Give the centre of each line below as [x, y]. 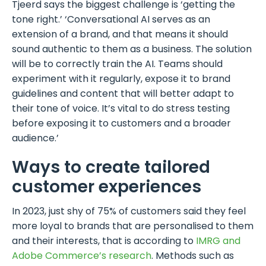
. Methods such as [193, 256]
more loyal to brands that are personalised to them [133, 226]
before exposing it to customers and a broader [121, 123]
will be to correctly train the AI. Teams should [117, 64]
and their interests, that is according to [104, 241]
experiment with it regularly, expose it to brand [121, 79]
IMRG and [218, 241]
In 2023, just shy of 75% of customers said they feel [129, 211]
